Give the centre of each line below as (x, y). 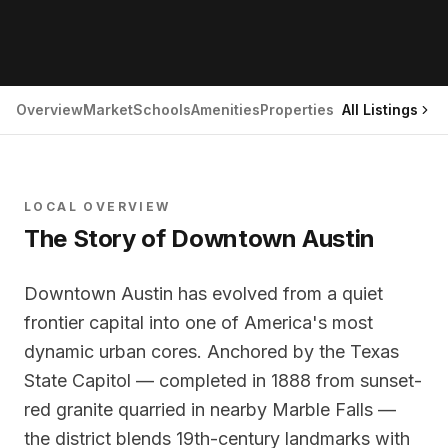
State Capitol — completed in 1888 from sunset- (223, 380)
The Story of (98, 238)
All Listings (380, 109)
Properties (297, 109)
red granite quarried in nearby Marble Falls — (210, 409)
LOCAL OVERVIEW (97, 206)
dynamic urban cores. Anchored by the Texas (211, 351)
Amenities (225, 109)
